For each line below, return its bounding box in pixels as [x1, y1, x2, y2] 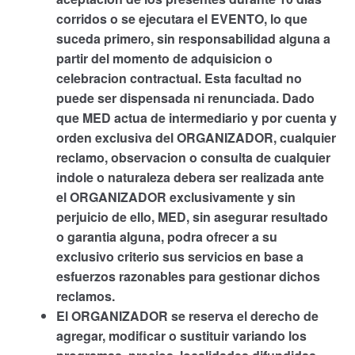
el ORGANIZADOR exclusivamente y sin [55, 188, 296, 207]
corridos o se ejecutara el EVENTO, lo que [55, 10, 307, 29]
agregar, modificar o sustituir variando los [55, 326, 307, 345]
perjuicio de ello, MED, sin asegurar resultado [55, 208, 328, 227]
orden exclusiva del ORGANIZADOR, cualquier [55, 128, 336, 147]
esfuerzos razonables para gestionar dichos [55, 267, 320, 286]
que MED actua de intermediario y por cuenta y [55, 109, 337, 128]
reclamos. [55, 287, 115, 306]
